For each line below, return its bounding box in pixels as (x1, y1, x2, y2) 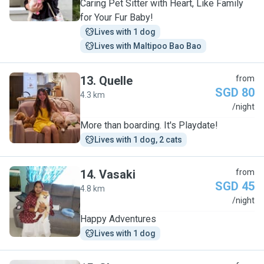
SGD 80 (215, 85, 255, 100)
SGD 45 (215, 179, 255, 193)
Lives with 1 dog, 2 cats (94, 135, 182, 144)
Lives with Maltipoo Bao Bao (94, 41, 202, 51)
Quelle (99, 74, 133, 88)
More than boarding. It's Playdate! (80, 120, 218, 131)
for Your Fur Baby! (80, 12, 153, 23)
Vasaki (99, 167, 136, 181)
